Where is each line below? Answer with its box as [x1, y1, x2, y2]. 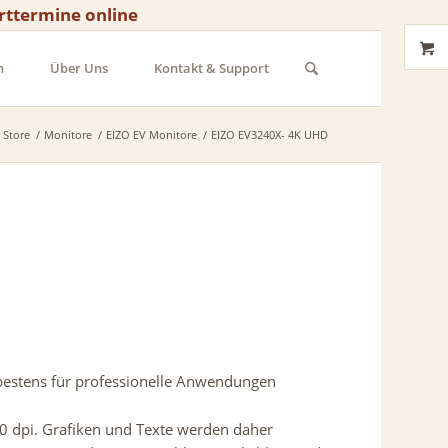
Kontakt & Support [153, 59, 269, 77]
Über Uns [49, 59, 108, 77]
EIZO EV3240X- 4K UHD [210, 127, 328, 142]
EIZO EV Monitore [105, 127, 197, 142]
